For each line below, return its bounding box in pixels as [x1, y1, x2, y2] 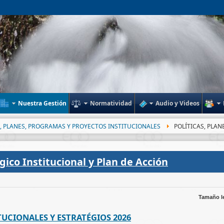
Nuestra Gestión [18, 99, 66, 107]
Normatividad [90, 99, 132, 107]
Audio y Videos [155, 99, 199, 107]
